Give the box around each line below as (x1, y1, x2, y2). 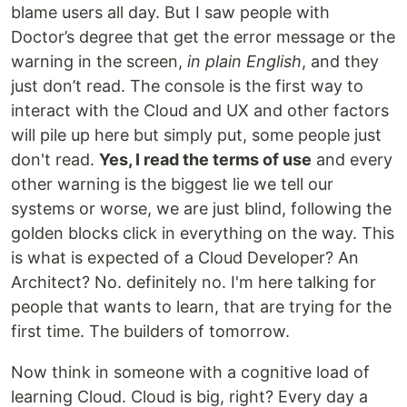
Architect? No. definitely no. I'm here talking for (11, 272, 376, 292)
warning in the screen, (11, 51, 187, 71)
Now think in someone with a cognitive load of (11, 362, 370, 382)
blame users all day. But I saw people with (11, 2, 330, 22)
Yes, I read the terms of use (99, 149, 312, 169)
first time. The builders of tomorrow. (11, 321, 290, 341)
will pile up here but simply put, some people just (11, 124, 382, 144)
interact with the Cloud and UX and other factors (11, 100, 389, 120)
